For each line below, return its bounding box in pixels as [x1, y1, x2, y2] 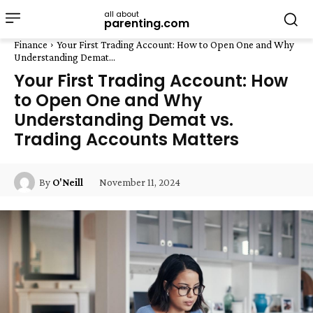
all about [104, 8, 139, 20]
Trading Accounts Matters [14, 128, 239, 151]
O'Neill [52, 177, 83, 188]
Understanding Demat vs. [14, 108, 233, 131]
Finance [14, 39, 48, 50]
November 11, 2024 [99, 176, 180, 188]
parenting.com [104, 15, 189, 31]
